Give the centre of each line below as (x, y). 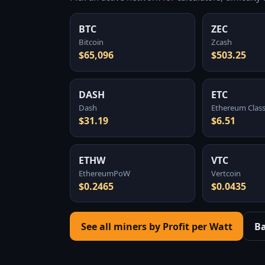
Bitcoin (91, 42)
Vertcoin (226, 173)
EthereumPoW (105, 173)
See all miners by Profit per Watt (156, 226)
